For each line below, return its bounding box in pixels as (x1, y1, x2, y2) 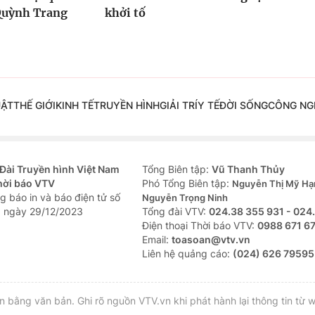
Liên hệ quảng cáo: (142, 247, 233, 260)
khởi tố (104, 6, 146, 20)
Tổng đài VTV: (142, 205, 209, 218)
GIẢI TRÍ (159, 99, 198, 112)
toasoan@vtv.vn (172, 233, 250, 246)
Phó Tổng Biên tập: (142, 177, 232, 190)
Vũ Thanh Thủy (212, 163, 285, 176)
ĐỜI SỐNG (219, 99, 268, 112)
